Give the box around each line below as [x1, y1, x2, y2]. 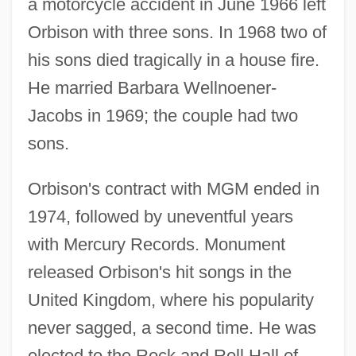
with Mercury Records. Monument [27, 234, 285, 254]
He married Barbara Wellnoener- [27, 77, 277, 98]
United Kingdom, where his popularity [27, 289, 314, 310]
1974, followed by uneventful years [27, 206, 293, 226]
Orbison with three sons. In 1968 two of [27, 21, 327, 42]
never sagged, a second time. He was [27, 317, 316, 338]
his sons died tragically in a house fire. [27, 49, 319, 70]
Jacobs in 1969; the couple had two [27, 105, 298, 126]
